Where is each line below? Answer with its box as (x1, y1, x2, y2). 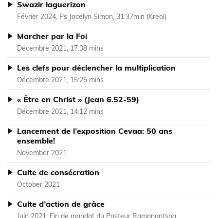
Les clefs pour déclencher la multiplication (17, 63, 176, 73)
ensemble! (17, 136, 55, 146)
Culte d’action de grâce (17, 199, 105, 209)
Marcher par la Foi (17, 31, 87, 41)
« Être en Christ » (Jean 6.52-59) (17, 94, 139, 105)
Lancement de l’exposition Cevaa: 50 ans (17, 126, 172, 136)
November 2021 (17, 148, 67, 158)
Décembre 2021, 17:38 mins (17, 44, 104, 53)
